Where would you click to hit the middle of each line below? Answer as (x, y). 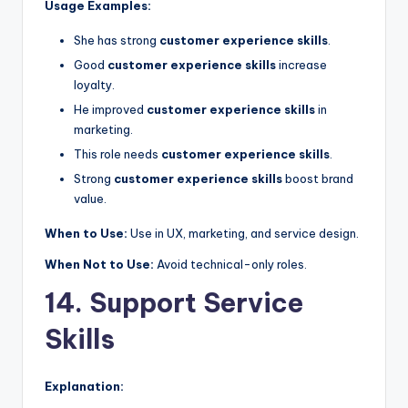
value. (90, 199)
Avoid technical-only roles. (230, 265)
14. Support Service (174, 303)
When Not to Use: (99, 265)
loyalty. (94, 84)
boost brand (318, 179)
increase (301, 64)
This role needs (117, 154)
